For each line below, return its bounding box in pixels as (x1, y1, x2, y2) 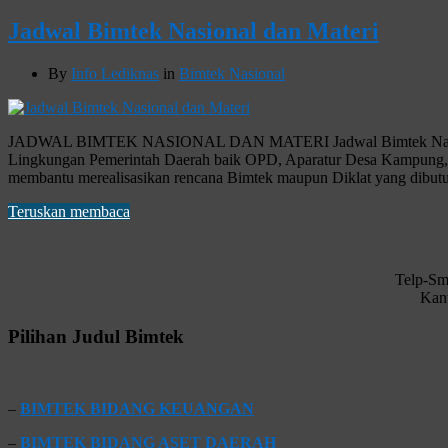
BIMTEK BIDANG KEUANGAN (20, 400, 254, 418)
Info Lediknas (71, 64, 159, 82)
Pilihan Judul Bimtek (8, 325, 184, 347)
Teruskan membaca (8, 202, 130, 220)
